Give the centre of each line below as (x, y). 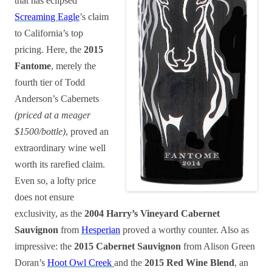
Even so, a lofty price (55, 181)
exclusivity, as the (49, 213)
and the (129, 263)
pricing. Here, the (49, 49)
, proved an (87, 131)
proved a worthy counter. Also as (185, 230)
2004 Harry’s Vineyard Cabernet (152, 213)
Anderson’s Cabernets (57, 99)
